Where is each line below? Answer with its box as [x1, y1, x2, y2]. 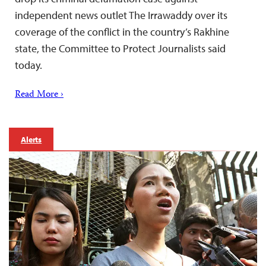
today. [15, 58, 42, 72]
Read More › [15, 87, 64, 103]
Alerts [21, 134, 42, 145]
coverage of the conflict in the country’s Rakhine [15, 24, 229, 39]
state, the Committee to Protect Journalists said [15, 41, 226, 55]
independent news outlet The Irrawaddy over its [15, 8, 227, 22]
